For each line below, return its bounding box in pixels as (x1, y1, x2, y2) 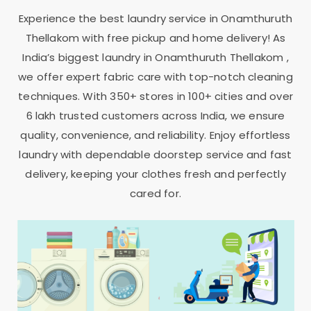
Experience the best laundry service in (18, 10, 221, 26)
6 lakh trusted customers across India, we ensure (26, 108, 285, 123)
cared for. (130, 185, 181, 201)
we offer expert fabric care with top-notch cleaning (18, 69, 293, 84)
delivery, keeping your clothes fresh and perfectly (25, 166, 286, 181)
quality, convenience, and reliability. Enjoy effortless (20, 127, 291, 142)
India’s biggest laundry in (22, 49, 155, 65)
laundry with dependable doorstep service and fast (19, 146, 292, 162)
